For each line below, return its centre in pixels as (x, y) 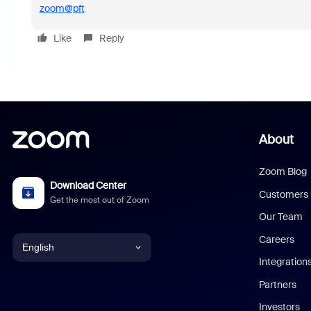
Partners (278, 284)
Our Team (281, 217)
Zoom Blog (283, 171)
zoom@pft (62, 8)
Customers (284, 194)
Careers (277, 239)
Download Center (89, 186)
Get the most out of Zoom (100, 200)
